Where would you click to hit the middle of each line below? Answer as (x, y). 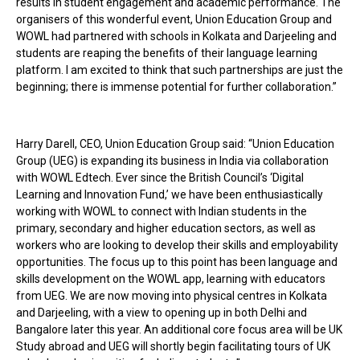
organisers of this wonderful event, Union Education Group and (174, 20)
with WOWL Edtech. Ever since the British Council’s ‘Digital (160, 178)
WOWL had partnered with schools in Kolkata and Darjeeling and (176, 37)
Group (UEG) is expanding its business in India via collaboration (172, 161)
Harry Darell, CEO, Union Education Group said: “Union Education (175, 144)
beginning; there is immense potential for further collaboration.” (176, 87)
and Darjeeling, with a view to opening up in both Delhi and (162, 313)
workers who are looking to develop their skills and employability (177, 245)
